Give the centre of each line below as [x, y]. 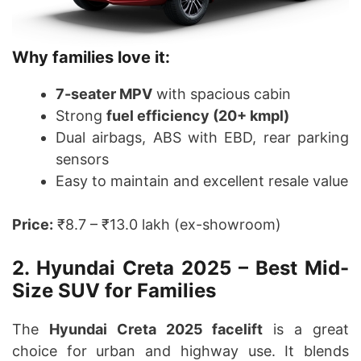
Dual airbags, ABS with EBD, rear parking [202, 138]
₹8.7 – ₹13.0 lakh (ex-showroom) [167, 225]
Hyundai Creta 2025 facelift [156, 330]
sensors [82, 160]
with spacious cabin [222, 94]
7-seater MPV [104, 94]
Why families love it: [91, 58]
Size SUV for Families [114, 291]
